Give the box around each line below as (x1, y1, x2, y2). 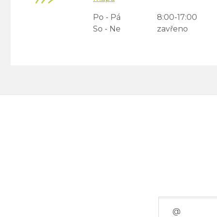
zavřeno (157, 24, 188, 34)
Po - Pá (93, 13, 121, 22)
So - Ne (93, 24, 121, 34)
